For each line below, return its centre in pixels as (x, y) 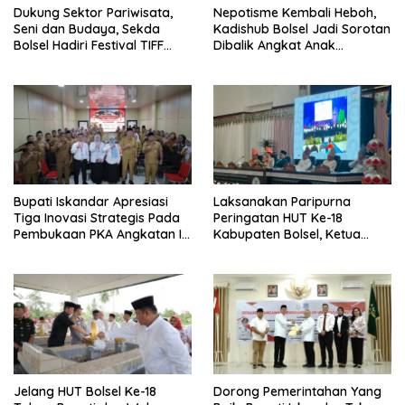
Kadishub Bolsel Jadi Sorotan (302, 28)
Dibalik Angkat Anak (274, 45)
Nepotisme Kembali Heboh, (295, 12)
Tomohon (42, 61)
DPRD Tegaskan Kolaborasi (296, 251)
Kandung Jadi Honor (276, 61)
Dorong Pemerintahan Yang (297, 392)
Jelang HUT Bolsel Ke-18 (85, 392)
